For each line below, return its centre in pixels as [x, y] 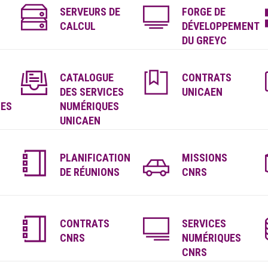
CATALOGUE [86, 77]
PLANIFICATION [95, 158]
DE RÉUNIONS [89, 172]
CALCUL [77, 26]
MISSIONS [204, 158]
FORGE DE [203, 12]
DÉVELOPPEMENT [220, 26]
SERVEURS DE [90, 12]
